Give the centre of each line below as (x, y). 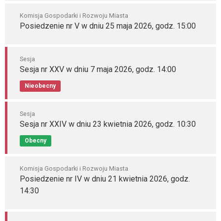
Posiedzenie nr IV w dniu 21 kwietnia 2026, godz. (105, 179)
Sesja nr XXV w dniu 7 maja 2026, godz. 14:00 (98, 69)
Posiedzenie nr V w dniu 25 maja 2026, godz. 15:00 (108, 26)
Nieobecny (40, 86)
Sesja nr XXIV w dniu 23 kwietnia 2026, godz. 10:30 (108, 124)
